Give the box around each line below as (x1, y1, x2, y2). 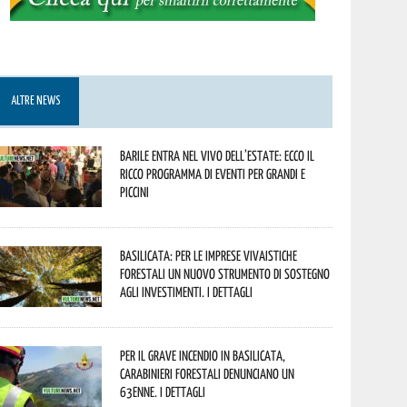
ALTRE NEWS (11, 95, 62, 107)
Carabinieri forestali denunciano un (120, 365, 295, 382)
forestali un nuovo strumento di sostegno (120, 265, 331, 282)
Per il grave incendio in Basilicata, (120, 347, 286, 363)
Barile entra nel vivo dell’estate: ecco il (120, 147, 315, 164)
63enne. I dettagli (120, 383, 206, 400)
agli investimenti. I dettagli (120, 283, 253, 300)
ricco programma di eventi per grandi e (120, 165, 306, 182)
